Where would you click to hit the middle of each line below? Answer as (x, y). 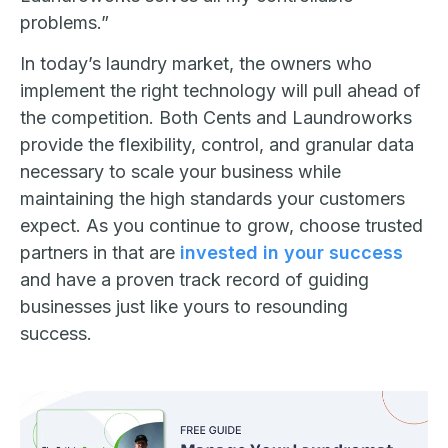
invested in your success (291, 252)
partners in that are (100, 252)
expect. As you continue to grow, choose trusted (221, 225)
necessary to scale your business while (180, 171)
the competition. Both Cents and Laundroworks (216, 117)
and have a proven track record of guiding (194, 279)
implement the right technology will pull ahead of (220, 90)
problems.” (64, 22)
